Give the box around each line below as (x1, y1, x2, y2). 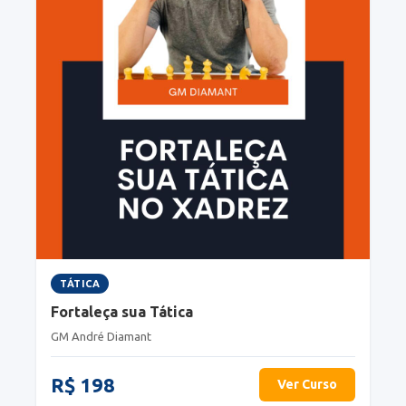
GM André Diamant (51, 330, 151, 343)
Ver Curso (277, 377, 337, 392)
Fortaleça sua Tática (51, 304, 193, 321)
